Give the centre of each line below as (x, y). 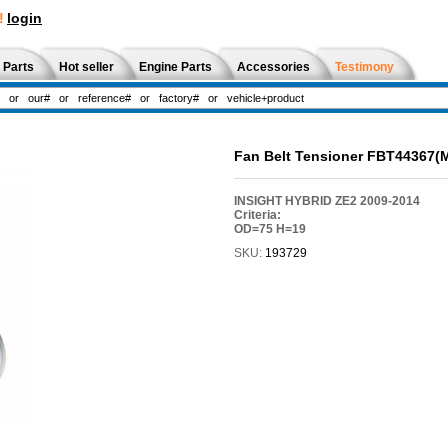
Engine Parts (175, 67)
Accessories (273, 67)
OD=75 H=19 (269, 228)
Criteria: (257, 214)
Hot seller (86, 67)
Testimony (364, 67)
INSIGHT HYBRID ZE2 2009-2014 (326, 200)
